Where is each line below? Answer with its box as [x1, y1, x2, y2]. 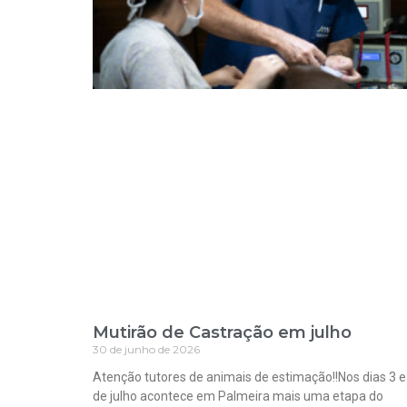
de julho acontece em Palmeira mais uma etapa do [93, 388, 383, 403]
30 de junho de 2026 [93, 342, 200, 356]
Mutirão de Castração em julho [93, 322, 352, 342]
